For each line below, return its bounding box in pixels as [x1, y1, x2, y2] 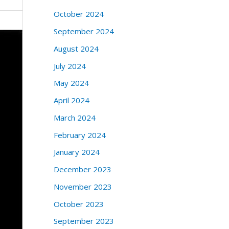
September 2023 [53, 216, 114, 226]
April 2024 [53, 95, 89, 106]
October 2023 [53, 198, 104, 209]
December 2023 [53, 164, 111, 175]
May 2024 [53, 78, 89, 88]
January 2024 [53, 147, 100, 157]
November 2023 [53, 181, 112, 192]
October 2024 [53, 9, 104, 19]
